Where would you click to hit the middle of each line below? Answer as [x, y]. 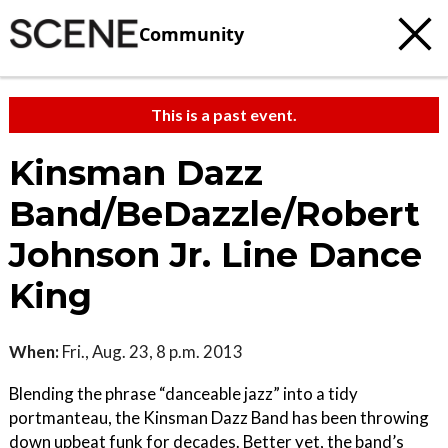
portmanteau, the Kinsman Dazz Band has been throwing [219, 417]
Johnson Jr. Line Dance [215, 255]
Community [191, 33]
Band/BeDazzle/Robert [214, 214]
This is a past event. [224, 114]
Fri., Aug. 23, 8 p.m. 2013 [151, 351]
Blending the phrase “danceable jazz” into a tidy [183, 393]
